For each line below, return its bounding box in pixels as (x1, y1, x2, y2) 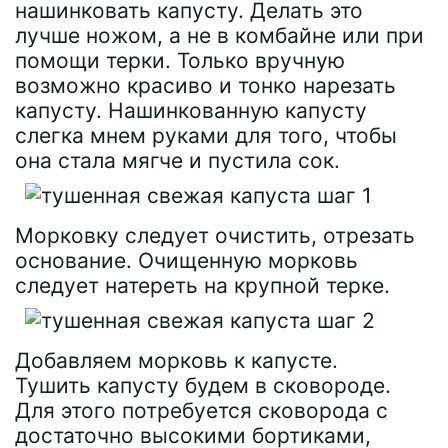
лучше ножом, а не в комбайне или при (15, 23, 424, 48)
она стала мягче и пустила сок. (15, 148, 340, 173)
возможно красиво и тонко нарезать (15, 73, 396, 98)
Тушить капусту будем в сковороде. (15, 373, 391, 398)
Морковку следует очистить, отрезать (15, 223, 415, 248)
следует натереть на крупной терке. (15, 273, 390, 298)
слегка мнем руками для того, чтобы (15, 123, 397, 148)
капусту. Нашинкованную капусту (15, 98, 367, 123)
